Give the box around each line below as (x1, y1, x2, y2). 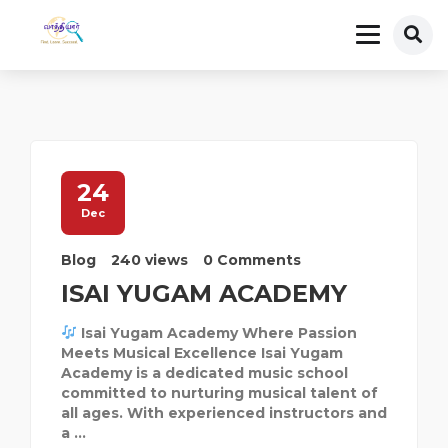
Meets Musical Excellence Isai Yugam (61, 344, 343, 362)
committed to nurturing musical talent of (61, 384, 378, 402)
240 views (111, 251, 188, 269)
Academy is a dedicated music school (61, 364, 348, 382)
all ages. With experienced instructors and (61, 404, 387, 422)
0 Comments (203, 251, 301, 269)
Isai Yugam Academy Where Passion (76, 324, 357, 342)
